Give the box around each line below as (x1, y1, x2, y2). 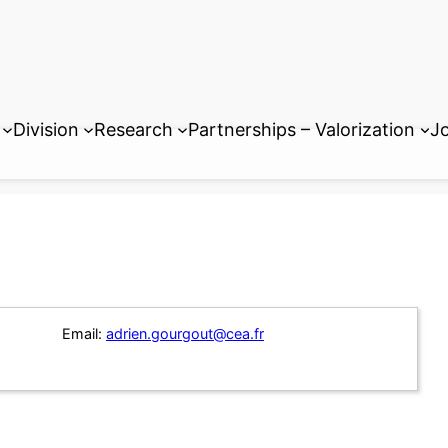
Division (12, 118, 79, 140)
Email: (62, 325, 102, 343)
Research (93, 118, 173, 140)
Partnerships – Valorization (188, 118, 416, 140)
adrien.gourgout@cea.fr (106, 325, 264, 343)
